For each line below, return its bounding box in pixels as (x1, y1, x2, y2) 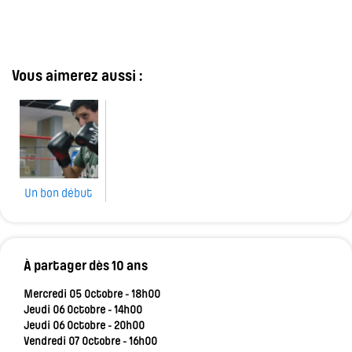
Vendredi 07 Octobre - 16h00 (24, 336, 157, 349)
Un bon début (24, 188, 93, 201)
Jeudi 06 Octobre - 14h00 (24, 305, 142, 317)
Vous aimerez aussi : (12, 69, 142, 86)
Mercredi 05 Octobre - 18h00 (24, 289, 160, 302)
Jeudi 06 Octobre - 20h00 (24, 321, 145, 333)
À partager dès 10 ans (24, 259, 148, 275)
